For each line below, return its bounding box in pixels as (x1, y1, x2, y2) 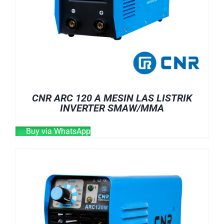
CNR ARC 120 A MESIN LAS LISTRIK (32, 91, 192, 104)
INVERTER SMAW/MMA (60, 101, 164, 114)
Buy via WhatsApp (24, 126, 90, 136)
